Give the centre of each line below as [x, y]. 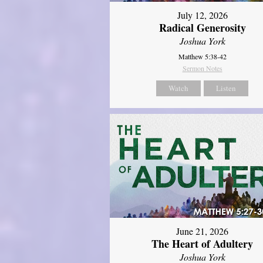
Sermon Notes [202, 68]
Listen [226, 88]
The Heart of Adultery [203, 244]
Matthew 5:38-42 [202, 56]
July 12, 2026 [202, 15]
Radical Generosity [202, 27]
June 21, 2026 [203, 231]
